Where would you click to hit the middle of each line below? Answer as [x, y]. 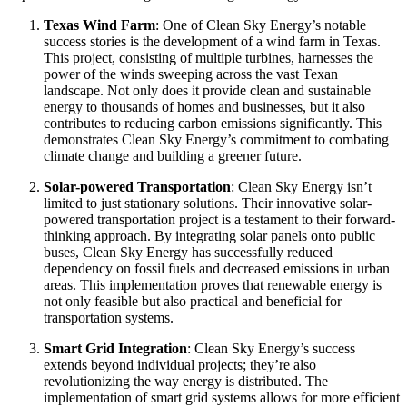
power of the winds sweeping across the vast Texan [191, 74]
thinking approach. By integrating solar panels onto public [209, 235]
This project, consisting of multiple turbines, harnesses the [208, 57]
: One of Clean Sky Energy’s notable [261, 25]
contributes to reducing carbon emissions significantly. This [213, 123]
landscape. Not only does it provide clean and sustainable [207, 90]
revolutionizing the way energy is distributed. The [186, 381]
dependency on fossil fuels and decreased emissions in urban [217, 268]
